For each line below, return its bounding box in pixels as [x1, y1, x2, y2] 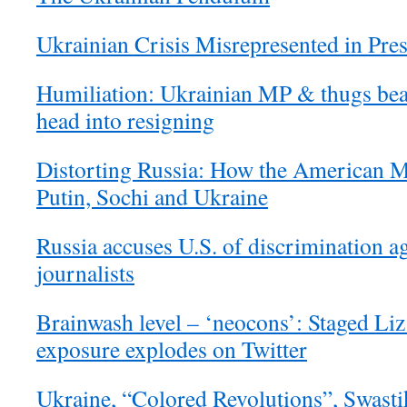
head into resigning [36, 104, 214, 136]
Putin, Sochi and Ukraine [36, 181, 268, 213]
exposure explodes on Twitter [36, 333, 307, 365]
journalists [36, 257, 134, 289]
